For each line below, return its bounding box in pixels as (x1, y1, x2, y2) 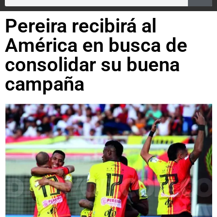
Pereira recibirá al (5, 15, 156, 37)
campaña (5, 73, 84, 95)
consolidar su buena (5, 53, 180, 76)
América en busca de (5, 34, 187, 57)
